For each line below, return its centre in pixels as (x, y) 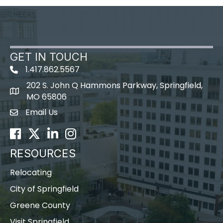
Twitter (42, 133)
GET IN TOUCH (49, 57)
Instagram (85, 133)
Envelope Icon (37, 114)
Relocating (31, 173)
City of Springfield (44, 189)
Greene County (40, 206)
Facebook (29, 133)
